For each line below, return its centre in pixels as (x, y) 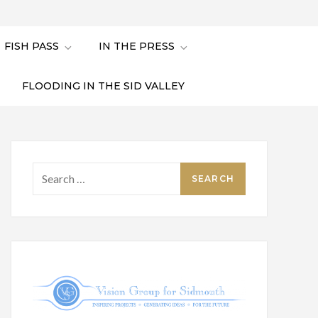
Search (48, 172)
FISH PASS (32, 46)
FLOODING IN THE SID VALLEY (103, 86)
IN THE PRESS (137, 46)
